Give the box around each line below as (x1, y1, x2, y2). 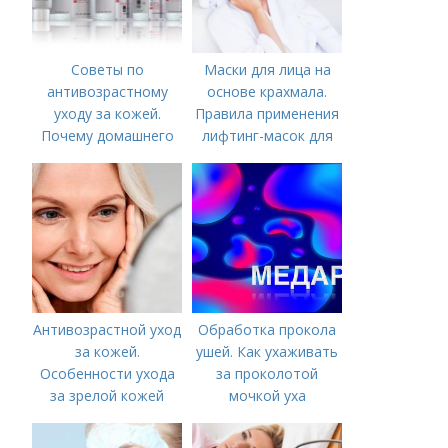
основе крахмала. (207, 82, 328, 102)
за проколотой (216, 364, 319, 384)
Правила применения (195, 104, 340, 124)
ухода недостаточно (36, 148, 178, 168)
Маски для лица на (203, 60, 331, 80)
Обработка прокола (198, 320, 337, 340)
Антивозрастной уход (33, 320, 182, 340)
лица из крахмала (207, 148, 327, 168)
